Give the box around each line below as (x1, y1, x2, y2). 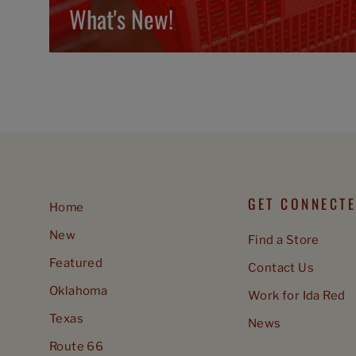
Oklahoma (49, 284, 108, 299)
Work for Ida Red (248, 288, 346, 304)
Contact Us (248, 261, 314, 276)
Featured (49, 256, 103, 271)
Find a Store (248, 233, 319, 248)
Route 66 (49, 339, 104, 354)
